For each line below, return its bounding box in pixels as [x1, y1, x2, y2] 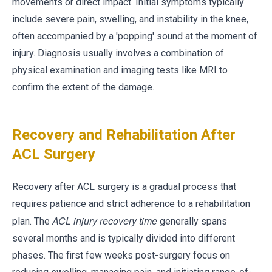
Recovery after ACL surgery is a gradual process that [12, 181, 236, 192]
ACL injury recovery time [52, 214, 157, 228]
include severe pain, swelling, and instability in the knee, [12, 13, 248, 25]
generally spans [157, 216, 227, 227]
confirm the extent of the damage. [12, 81, 154, 93]
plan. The [12, 216, 52, 227]
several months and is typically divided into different [12, 233, 235, 244]
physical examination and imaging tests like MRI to [12, 64, 228, 76]
